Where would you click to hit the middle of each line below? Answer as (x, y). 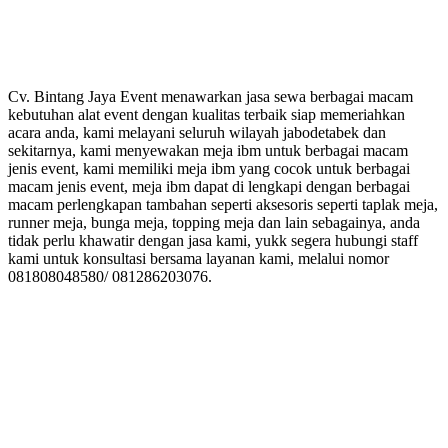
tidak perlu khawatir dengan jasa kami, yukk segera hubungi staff (213, 240)
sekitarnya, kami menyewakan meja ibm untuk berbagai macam (208, 150)
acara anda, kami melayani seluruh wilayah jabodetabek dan (197, 132)
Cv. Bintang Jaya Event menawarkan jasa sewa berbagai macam (210, 96)
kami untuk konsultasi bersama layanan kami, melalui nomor (198, 258)
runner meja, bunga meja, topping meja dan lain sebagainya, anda (214, 222)
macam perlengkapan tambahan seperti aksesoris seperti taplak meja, (223, 204)
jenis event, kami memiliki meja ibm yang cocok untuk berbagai (209, 168)
